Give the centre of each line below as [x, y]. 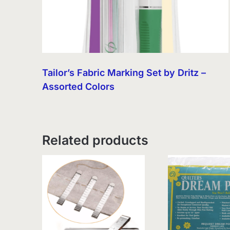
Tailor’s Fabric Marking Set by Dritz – [124, 73]
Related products [95, 140]
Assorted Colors [78, 87]
